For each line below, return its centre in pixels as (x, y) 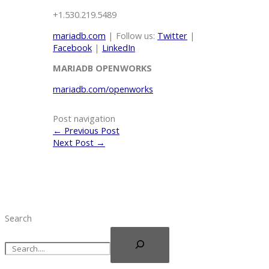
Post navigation (84, 118)
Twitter (172, 35)
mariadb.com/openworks (103, 89)
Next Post (74, 142)
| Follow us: (131, 35)
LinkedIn (119, 47)
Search (18, 218)
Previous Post (91, 130)
